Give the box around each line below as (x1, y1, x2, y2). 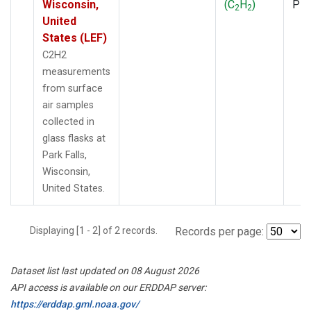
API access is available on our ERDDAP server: (10, 281, 206, 293)
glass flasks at (42, 132, 106, 144)
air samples (42, 99, 94, 111)
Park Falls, (42, 149, 87, 161)
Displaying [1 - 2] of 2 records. (30, 224, 166, 236)
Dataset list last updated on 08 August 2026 (10, 264, 199, 276)
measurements (42, 65, 110, 78)
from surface (42, 82, 103, 94)
